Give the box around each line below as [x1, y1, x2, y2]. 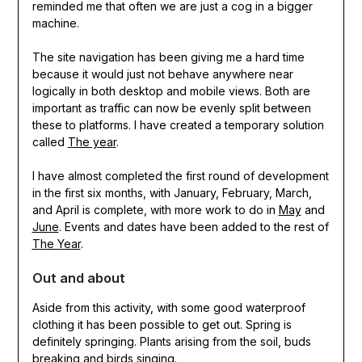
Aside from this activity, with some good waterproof [32, 300, 305, 314]
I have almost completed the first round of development [32, 168, 329, 183]
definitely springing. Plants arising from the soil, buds [32, 334, 311, 348]
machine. [32, 15, 79, 30]
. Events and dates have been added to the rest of [58, 219, 329, 234]
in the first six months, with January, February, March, [32, 185, 312, 200]
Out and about [32, 269, 125, 286]
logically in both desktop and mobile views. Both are [32, 83, 310, 98]
